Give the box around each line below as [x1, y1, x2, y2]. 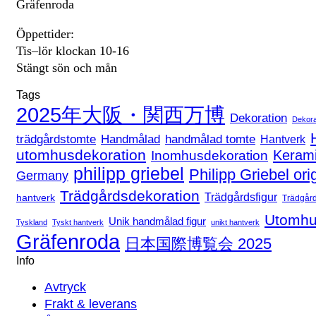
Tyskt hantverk [52, 217, 104, 226]
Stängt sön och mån [16, 60, 117, 75]
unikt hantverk [211, 217, 260, 226]
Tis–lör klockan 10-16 [16, 43, 129, 58]
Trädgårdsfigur [205, 190, 277, 203]
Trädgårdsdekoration [60, 187, 200, 204]
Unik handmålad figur [109, 214, 206, 227]
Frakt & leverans [44, 296, 137, 311]
